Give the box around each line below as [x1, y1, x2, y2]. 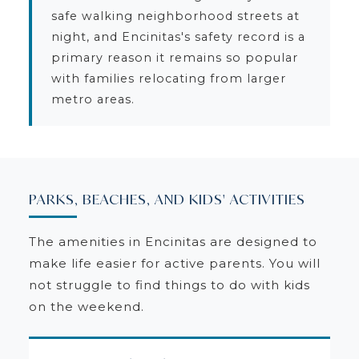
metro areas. [50, 91, 135, 107]
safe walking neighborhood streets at [50, 8, 300, 23]
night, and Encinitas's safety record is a [50, 29, 305, 44]
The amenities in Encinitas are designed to [28, 233, 317, 249]
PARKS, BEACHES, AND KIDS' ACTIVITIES [28, 189, 305, 208]
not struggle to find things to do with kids [28, 276, 310, 292]
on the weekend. [28, 298, 144, 314]
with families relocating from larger [50, 71, 286, 86]
